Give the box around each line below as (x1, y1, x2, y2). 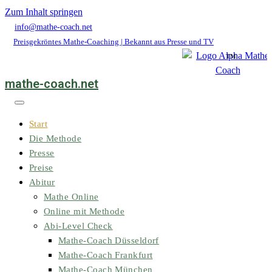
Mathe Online (44, 192, 99, 202)
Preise (29, 163, 53, 172)
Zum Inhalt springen (5, 7, 83, 17)
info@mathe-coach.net (15, 22, 92, 32)
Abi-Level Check (44, 221, 113, 231)
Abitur (29, 177, 55, 187)
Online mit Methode (44, 206, 125, 216)
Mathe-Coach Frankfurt (58, 250, 153, 260)
